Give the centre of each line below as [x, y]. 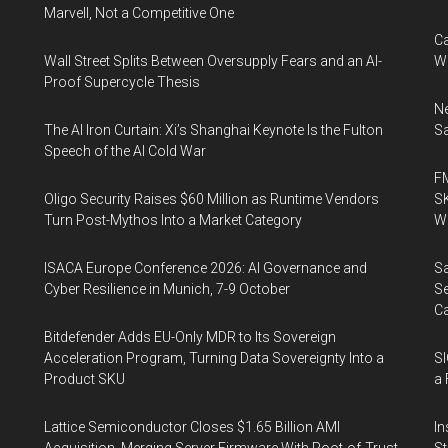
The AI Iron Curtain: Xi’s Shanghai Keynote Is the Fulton [213, 130]
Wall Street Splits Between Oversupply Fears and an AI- [213, 61]
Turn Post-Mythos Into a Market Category [173, 220]
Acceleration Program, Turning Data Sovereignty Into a [214, 358]
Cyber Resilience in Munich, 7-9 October [167, 289]
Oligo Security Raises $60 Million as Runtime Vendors [211, 199]
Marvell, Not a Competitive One [139, 13]
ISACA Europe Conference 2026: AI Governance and [205, 268]
